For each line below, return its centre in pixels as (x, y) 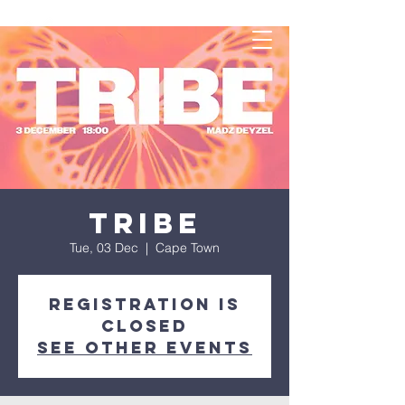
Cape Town (188, 248)
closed (145, 326)
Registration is (145, 304)
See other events (145, 348)
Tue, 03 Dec (104, 248)
